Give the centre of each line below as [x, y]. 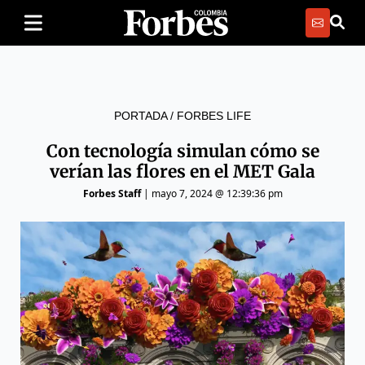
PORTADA [141, 116]
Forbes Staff [112, 193]
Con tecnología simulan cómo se [182, 151]
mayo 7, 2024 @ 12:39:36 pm [217, 193]
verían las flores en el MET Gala [182, 172]
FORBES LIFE [214, 116]
